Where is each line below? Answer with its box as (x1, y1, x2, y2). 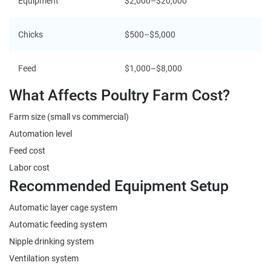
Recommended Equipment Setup (9, 174, 229, 195)
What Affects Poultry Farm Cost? (9, 83, 230, 105)
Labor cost (9, 161, 50, 173)
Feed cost (9, 144, 45, 156)
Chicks (18, 28, 43, 40)
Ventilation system (9, 252, 79, 264)
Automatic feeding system (9, 218, 107, 230)
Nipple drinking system (9, 235, 94, 247)
